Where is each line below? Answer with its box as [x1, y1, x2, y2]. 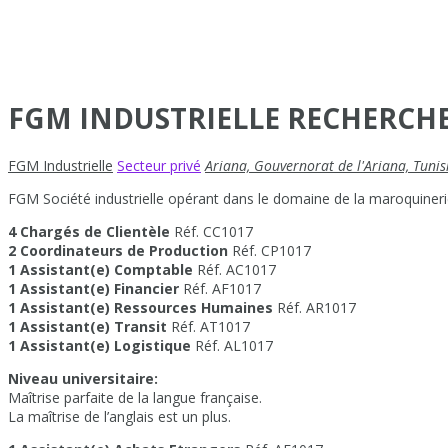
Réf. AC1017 [193, 259, 276, 279]
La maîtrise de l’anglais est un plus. [8, 406, 231, 426]
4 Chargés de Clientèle [8, 221, 170, 241]
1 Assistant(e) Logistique [8, 335, 195, 355]
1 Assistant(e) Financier [8, 278, 183, 298]
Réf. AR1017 [277, 297, 356, 317]
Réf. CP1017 [228, 240, 311, 260]
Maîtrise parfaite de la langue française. [8, 387, 262, 407]
